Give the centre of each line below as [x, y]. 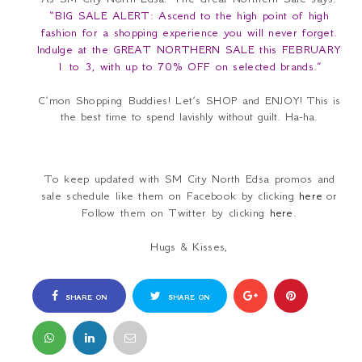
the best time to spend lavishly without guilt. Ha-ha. [189, 117]
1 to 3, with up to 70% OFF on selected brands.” [189, 67]
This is [323, 101]
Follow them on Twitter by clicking [175, 213]
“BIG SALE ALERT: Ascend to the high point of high [189, 16]
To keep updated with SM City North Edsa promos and [189, 179]
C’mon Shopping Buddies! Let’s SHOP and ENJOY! [172, 101]
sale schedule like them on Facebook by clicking [170, 196]
